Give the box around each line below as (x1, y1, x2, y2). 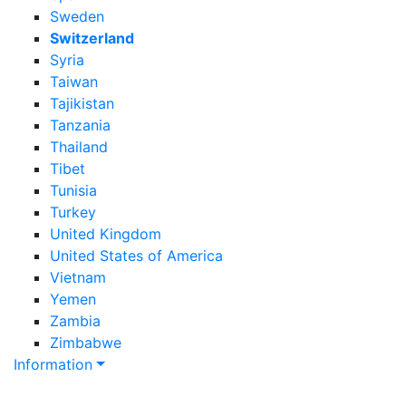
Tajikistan (50, 93, 114, 112)
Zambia (50, 311, 101, 330)
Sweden (50, 6, 104, 25)
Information (14, 354, 92, 373)
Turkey (50, 202, 96, 221)
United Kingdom (50, 224, 161, 243)
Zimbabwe (50, 333, 121, 352)
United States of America (50, 246, 223, 265)
